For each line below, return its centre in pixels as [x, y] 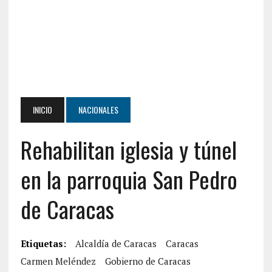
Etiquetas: [43, 243]
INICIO [42, 110]
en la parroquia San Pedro [129, 179]
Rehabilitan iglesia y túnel [128, 149]
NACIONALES [98, 110]
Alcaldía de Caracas [116, 243]
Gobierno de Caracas [148, 261]
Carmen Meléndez [58, 261]
